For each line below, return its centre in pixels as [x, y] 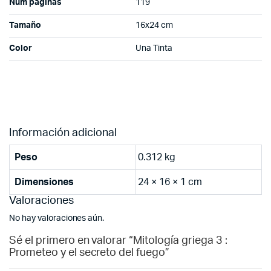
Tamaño [25, 25]
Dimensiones [44, 182]
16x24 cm [154, 25]
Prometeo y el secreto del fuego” [90, 253]
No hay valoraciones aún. [57, 218]
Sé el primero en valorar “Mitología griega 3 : [118, 240]
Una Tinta [154, 48]
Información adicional [63, 133]
